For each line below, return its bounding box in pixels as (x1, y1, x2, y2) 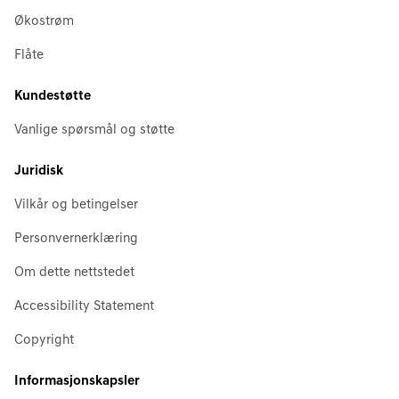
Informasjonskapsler (14, 375, 140, 388)
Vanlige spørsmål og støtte (14, 124, 175, 137)
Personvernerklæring (14, 232, 138, 246)
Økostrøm (14, 15, 74, 28)
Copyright (14, 334, 74, 347)
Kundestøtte (14, 90, 91, 103)
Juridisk (14, 165, 63, 178)
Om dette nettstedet (14, 266, 134, 280)
